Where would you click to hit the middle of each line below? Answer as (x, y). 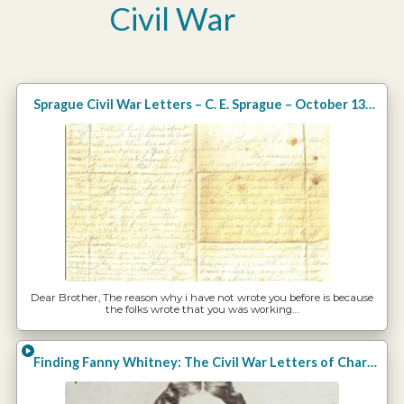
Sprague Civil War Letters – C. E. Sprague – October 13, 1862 (371, 105)
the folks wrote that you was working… (202, 309)
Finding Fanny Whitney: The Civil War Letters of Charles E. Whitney (372, 362)
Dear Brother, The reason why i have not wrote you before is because (202, 297)
